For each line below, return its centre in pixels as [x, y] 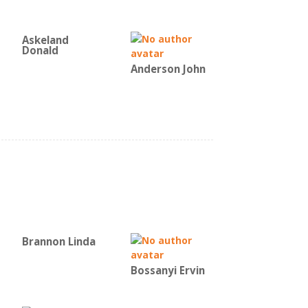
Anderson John [168, 69]
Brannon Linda [59, 242]
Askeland [45, 40]
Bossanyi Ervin [168, 271]
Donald [40, 51]
